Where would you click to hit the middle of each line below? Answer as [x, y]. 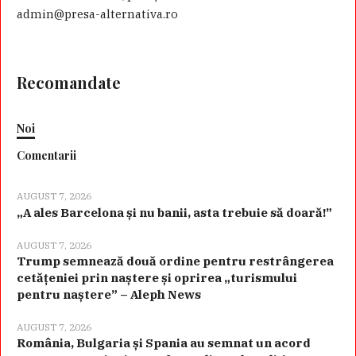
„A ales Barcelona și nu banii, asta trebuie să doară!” [175, 213]
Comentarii [47, 156]
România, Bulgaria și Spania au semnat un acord [164, 343]
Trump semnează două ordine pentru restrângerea [176, 261]
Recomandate [69, 83]
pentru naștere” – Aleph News [109, 295]
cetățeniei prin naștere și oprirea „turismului [157, 278]
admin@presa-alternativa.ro [98, 14]
